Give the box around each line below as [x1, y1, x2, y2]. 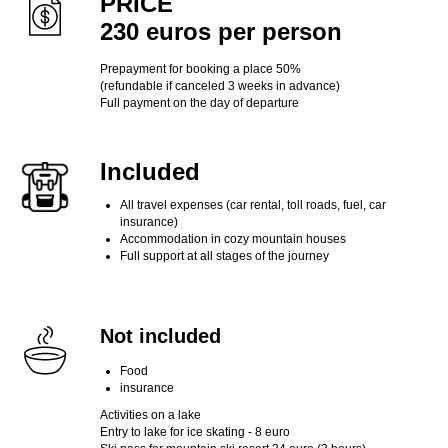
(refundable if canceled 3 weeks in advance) [100, 78, 340, 93]
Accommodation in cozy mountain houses [120, 231, 346, 246]
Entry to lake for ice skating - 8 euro [100, 424, 290, 439]
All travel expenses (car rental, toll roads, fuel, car [120, 197, 386, 212]
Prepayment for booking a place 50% [100, 61, 301, 76]
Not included [100, 324, 221, 347]
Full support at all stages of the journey [120, 248, 329, 263]
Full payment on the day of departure [100, 95, 299, 110]
